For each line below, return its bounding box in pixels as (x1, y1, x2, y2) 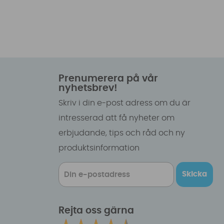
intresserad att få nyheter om (58, 113, 174, 122)
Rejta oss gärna (58, 206, 134, 216)
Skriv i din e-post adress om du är (58, 98, 190, 107)
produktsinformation (58, 143, 139, 152)
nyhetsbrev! (58, 83, 117, 93)
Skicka (181, 170, 207, 178)
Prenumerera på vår (58, 73, 158, 83)
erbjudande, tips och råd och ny (58, 128, 185, 137)
